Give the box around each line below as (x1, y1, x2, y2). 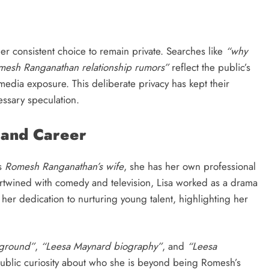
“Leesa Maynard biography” (41, 239, 162, 254)
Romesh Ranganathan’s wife (5, 159, 124, 174)
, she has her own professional (124, 159, 256, 174)
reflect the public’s (169, 60, 250, 75)
